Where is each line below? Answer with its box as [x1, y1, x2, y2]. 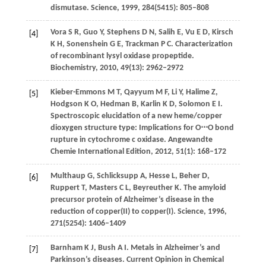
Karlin [140, 100, 161, 109]
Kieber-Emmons [50, 88, 106, 97]
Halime [185, 88, 210, 97]
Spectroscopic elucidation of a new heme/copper [50, 112, 222, 121]
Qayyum [123, 88, 154, 97]
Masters [88, 183, 118, 193]
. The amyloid [179, 183, 226, 193]
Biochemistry [50, 64, 96, 73]
